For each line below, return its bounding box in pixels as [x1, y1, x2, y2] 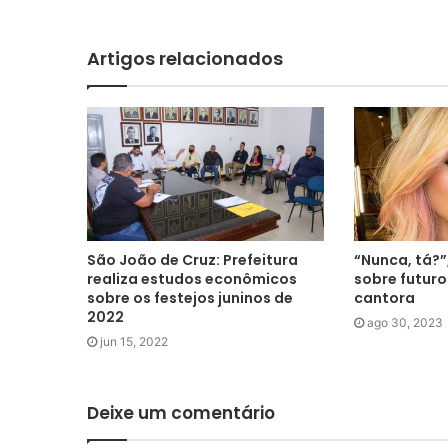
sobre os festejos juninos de [87, 287, 293, 308]
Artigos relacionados [87, 46, 283, 72]
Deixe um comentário [87, 400, 275, 425]
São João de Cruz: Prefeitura [87, 249, 298, 270]
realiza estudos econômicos [87, 268, 297, 289]
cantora [353, 287, 415, 308]
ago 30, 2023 [366, 314, 443, 330]
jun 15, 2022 [100, 333, 168, 349]
